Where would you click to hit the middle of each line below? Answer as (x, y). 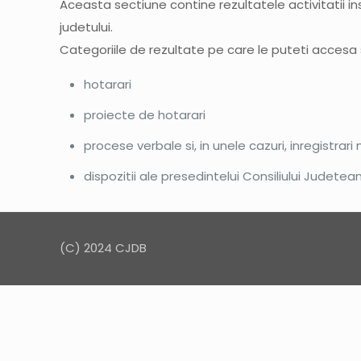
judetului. (87, 27)
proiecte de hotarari (145, 115)
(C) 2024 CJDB (103, 248)
